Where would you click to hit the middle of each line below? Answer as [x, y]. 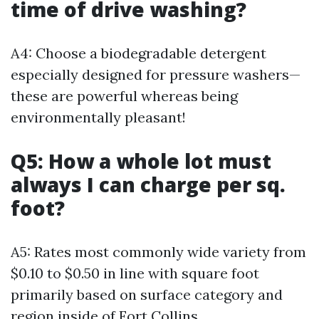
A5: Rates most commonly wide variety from [158, 252]
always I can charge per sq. [148, 184]
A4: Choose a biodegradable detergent [138, 53]
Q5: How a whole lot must [141, 161]
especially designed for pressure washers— [156, 74]
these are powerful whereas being [124, 96]
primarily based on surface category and [147, 294]
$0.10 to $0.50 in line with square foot [135, 273]
